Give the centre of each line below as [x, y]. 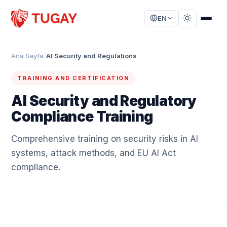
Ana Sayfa [28, 56]
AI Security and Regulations [92, 56]
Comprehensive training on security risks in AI [105, 139]
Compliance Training [82, 117]
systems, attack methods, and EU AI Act [94, 153]
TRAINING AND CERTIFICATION [73, 78]
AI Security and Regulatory [104, 101]
